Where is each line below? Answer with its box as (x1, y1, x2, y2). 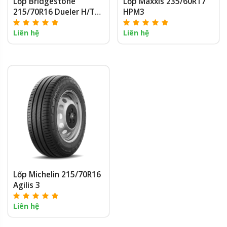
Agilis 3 (13, 179, 40, 191)
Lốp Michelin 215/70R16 (13, 169, 101, 180)
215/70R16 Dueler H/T (13, 7, 95, 18)
